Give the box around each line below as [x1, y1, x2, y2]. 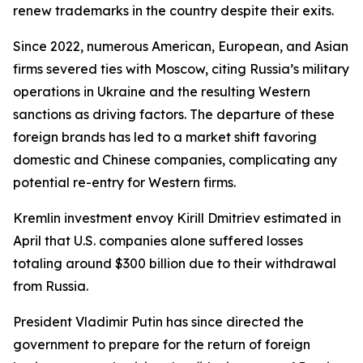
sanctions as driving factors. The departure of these [13, 106, 335, 122]
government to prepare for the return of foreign [13, 336, 310, 352]
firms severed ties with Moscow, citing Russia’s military [13, 61, 349, 77]
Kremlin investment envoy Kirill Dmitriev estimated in [13, 210, 341, 226]
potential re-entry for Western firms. [13, 174, 236, 190]
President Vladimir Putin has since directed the [13, 314, 304, 330]
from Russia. [13, 278, 88, 294]
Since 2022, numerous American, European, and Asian [13, 38, 348, 54]
